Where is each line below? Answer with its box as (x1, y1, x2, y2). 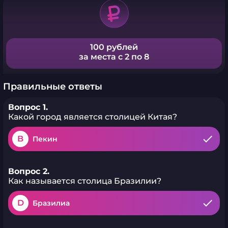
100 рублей (90, 42, 138, 52)
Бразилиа (33, 198, 70, 208)
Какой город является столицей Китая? (8, 112, 177, 122)
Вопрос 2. (8, 166, 49, 176)
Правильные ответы (3, 81, 102, 92)
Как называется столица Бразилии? (8, 176, 161, 186)
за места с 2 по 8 (79, 52, 149, 62)
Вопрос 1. (8, 102, 48, 112)
